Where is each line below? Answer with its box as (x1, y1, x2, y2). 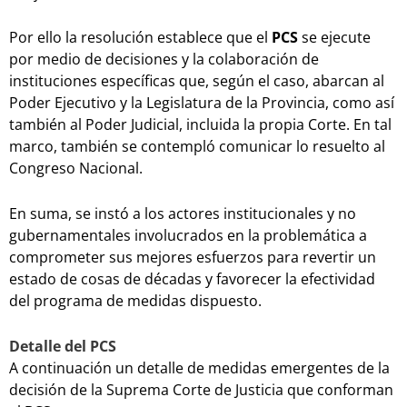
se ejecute (298, 27, 371, 48)
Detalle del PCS (9, 335, 116, 356)
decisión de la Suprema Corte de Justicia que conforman (9, 379, 393, 400)
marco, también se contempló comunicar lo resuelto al (9, 136, 385, 157)
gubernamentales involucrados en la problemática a (9, 225, 367, 246)
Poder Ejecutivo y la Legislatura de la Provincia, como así (9, 93, 394, 114)
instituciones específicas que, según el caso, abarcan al (9, 71, 384, 92)
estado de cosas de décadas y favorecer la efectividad (9, 269, 375, 290)
